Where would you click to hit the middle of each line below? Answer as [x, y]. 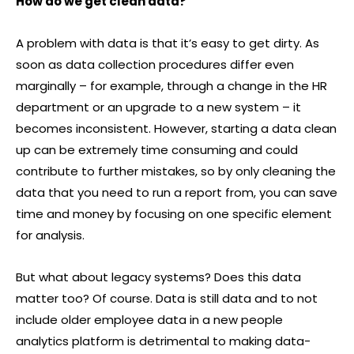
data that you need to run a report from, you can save [177, 192]
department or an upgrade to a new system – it [158, 107]
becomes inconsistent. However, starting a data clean [176, 128]
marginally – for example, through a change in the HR [171, 86]
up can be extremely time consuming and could [157, 150]
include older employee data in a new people [149, 320]
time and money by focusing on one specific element [174, 214]
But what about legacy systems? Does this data [158, 277]
